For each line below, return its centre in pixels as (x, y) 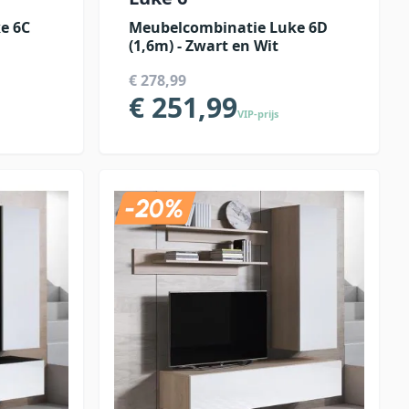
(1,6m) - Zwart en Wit (204, 46)
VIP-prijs (258, 114)
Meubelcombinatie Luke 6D (228, 27)
